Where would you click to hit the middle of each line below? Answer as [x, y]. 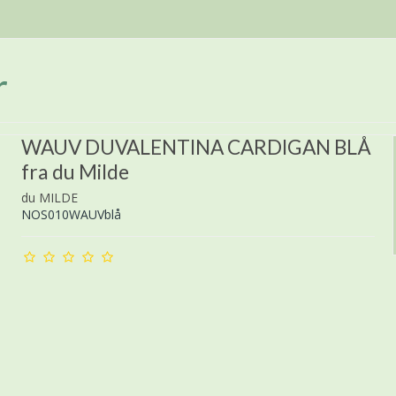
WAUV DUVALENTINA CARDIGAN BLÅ [197, 148]
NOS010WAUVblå [72, 214]
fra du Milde [76, 172]
